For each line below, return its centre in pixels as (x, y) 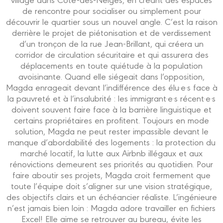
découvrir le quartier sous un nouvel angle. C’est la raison (111, 21)
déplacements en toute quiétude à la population (111, 65)
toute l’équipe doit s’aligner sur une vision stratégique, (111, 186)
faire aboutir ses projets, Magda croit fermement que (111, 175)
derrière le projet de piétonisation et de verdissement (111, 32)
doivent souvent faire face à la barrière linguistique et (111, 109)
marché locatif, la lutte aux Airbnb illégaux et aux (111, 153)
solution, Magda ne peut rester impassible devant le (111, 131)
